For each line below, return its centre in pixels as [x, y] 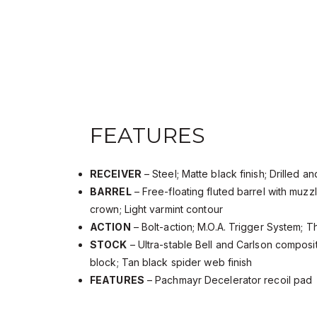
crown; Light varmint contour [156, 209]
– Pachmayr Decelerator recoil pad [228, 280]
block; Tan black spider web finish [171, 263]
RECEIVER [116, 174]
